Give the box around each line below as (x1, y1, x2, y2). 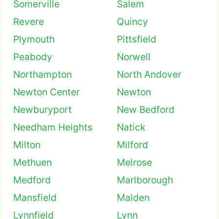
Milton (13, 139, 41, 151)
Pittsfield (117, 33, 156, 45)
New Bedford (117, 104, 175, 115)
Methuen (13, 156, 52, 168)
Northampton (13, 68, 72, 80)
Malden (117, 192, 150, 203)
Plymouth (13, 33, 55, 45)
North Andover (117, 68, 181, 80)
